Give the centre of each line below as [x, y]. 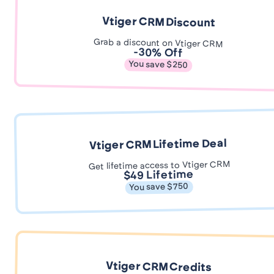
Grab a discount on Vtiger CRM [158, 44]
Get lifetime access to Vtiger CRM [159, 166]
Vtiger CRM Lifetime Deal [158, 145]
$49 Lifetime [159, 176]
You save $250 [158, 65]
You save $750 [159, 187]
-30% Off [158, 54]
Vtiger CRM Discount [159, 23]
